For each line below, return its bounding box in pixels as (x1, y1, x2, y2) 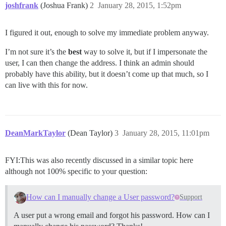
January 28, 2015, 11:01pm (123, 129, 209, 138)
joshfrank (5, 1, 38, 10)
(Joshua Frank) (40, 1, 90, 10)
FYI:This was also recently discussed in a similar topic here (5, 156, 193, 165)
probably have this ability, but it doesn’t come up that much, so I (5, 70, 208, 79)
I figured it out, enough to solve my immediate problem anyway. (5, 28, 209, 37)
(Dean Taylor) (68, 129, 115, 138)
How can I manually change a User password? (26, 193, 175, 202)
